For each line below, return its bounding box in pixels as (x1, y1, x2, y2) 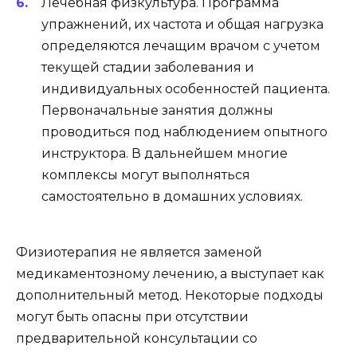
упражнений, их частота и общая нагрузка (41, 16, 324, 32)
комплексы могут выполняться (41, 167, 250, 182)
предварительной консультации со (16, 331, 257, 347)
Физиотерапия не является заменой (16, 245, 262, 261)
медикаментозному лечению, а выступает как (16, 266, 324, 282)
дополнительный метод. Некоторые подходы (16, 288, 324, 304)
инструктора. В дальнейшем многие (41, 145, 288, 161)
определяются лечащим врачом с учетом (41, 37, 320, 53)
